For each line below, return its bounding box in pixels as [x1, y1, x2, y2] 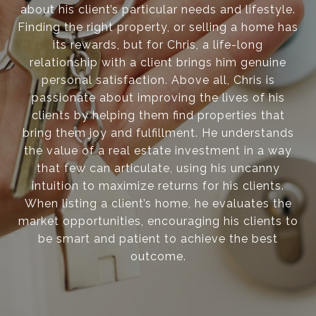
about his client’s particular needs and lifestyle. [20, 3, 296, 17]
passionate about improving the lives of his [31, 91, 285, 105]
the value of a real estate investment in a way [24, 144, 292, 158]
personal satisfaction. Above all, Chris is [41, 73, 275, 87]
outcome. [130, 250, 186, 264]
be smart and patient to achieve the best [38, 232, 278, 246]
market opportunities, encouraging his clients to [18, 214, 298, 229]
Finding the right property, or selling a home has [18, 20, 298, 35]
